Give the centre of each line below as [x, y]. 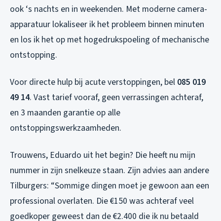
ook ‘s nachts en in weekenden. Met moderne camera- [109, 9]
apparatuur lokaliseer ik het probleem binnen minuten [107, 24]
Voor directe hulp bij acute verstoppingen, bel [93, 82]
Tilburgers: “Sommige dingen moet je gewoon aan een [110, 185]
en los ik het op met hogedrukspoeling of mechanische [110, 39]
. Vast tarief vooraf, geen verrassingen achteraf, [116, 97]
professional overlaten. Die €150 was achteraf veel [102, 201]
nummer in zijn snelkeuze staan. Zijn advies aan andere [110, 170]
